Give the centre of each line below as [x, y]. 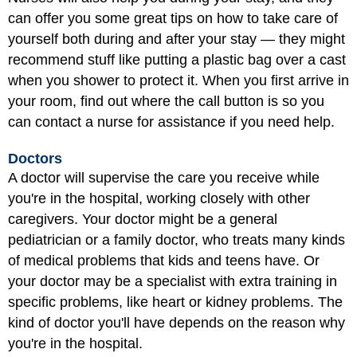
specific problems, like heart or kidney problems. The [175, 302]
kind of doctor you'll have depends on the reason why [177, 323]
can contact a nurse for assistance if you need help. [171, 122]
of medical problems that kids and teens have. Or [164, 261]
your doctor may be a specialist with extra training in [173, 282]
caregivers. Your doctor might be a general [143, 220]
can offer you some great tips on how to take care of [173, 18]
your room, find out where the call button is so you [166, 101]
